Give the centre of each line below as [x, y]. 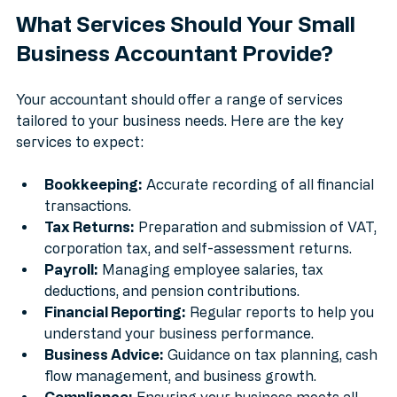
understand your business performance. [179, 352]
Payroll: [71, 288]
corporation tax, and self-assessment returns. [198, 267]
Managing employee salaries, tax [213, 288]
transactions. [88, 225]
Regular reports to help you [282, 331]
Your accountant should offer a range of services [181, 118]
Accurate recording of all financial [260, 203]
